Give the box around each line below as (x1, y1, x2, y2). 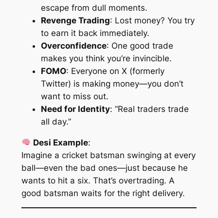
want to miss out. (40, 91, 109, 101)
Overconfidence (40, 40, 107, 51)
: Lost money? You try (109, 15, 195, 25)
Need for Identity (40, 104, 110, 114)
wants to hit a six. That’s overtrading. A (21, 175, 175, 185)
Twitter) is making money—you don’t (40, 78, 183, 89)
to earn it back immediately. (40, 28, 149, 38)
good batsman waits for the (21, 188, 132, 198)
